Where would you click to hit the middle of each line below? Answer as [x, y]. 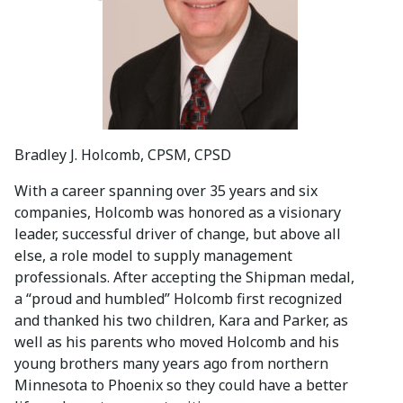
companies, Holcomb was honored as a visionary [178, 212]
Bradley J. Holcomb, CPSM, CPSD [123, 154]
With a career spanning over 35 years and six [166, 190]
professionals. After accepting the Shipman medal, [184, 277]
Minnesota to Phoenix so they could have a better [181, 385]
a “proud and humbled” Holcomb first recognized [178, 298]
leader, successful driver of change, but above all [178, 233]
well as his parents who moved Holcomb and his [177, 341]
